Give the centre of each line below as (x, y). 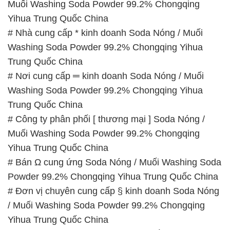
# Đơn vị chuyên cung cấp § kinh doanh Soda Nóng (113, 191)
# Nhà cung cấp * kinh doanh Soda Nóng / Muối (105, 33)
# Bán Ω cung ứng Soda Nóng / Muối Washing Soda (114, 162)
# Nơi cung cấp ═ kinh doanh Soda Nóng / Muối (106, 76)
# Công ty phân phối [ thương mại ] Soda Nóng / (106, 119)
